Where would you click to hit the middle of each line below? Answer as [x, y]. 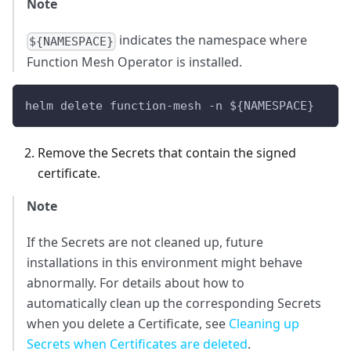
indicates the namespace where [212, 40]
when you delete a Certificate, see [128, 323]
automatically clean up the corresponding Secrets [174, 303]
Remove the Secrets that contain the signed [167, 152]
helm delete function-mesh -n [127, 105]
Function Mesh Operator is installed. [134, 62]
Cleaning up [264, 323]
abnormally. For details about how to [136, 282]
